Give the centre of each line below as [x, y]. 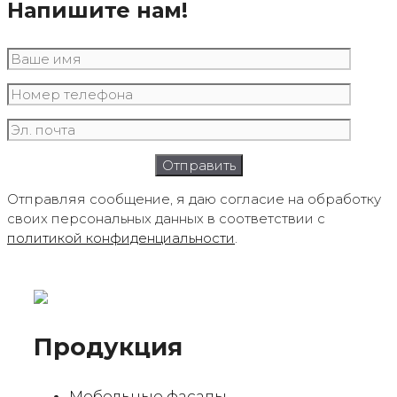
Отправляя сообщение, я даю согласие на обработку [194, 198]
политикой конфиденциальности [121, 237]
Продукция [108, 347]
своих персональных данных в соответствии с [166, 218]
